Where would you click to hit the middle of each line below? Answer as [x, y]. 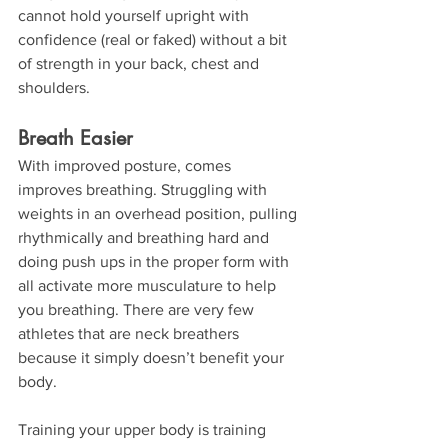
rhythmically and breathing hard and [145, 237]
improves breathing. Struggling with [144, 189]
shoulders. [54, 87]
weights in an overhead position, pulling [159, 213]
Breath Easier [75, 137]
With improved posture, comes [126, 165]
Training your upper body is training [144, 429]
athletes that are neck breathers [130, 333]
